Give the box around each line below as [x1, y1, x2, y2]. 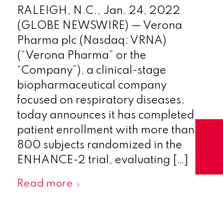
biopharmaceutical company [16, 80, 167, 91]
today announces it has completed [16, 110, 194, 121]
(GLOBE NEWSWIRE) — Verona [16, 20, 182, 31]
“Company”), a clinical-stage [16, 65, 166, 76]
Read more [16, 179, 73, 189]
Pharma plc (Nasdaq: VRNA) [16, 35, 166, 46]
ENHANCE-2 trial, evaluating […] [16, 155, 188, 166]
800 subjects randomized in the [16, 140, 182, 151]
